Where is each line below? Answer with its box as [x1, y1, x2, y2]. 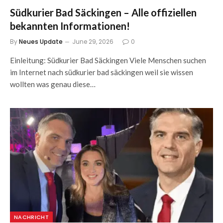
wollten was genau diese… [10, 80, 96, 89]
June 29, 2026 [72, 37, 113, 46]
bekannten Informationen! [10, 20, 130, 32]
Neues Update [19, 37, 63, 46]
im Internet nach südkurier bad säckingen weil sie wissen [10, 68, 193, 77]
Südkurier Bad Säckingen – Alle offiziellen [10, 6, 197, 18]
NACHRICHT [14, 213, 49, 221]
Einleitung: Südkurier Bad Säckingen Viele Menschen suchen [10, 56, 206, 65]
